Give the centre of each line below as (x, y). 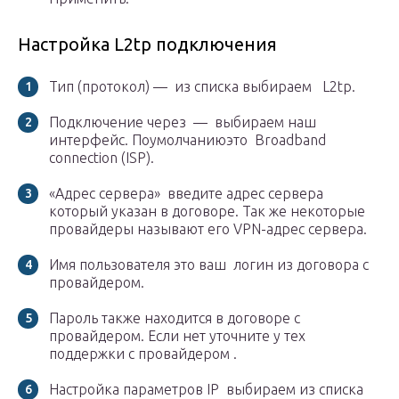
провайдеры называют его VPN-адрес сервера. (208, 229)
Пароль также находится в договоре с (175, 318)
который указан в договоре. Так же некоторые (207, 212)
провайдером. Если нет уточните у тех (177, 336)
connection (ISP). (102, 158)
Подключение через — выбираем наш (183, 122)
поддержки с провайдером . (143, 354)
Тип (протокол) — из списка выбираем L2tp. (202, 87)
